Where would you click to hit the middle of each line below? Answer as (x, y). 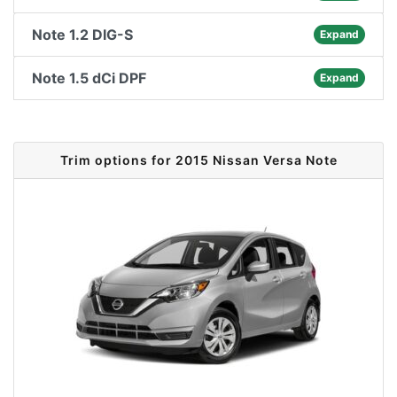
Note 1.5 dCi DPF (89, 78)
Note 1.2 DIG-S (82, 35)
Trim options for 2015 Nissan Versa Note (198, 160)
